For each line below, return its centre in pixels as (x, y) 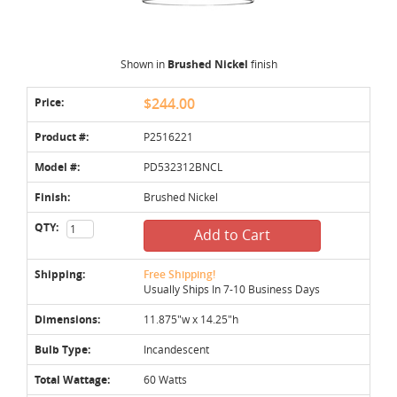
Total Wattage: (72, 379)
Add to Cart (232, 235)
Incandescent (176, 349)
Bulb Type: (62, 349)
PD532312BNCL (183, 166)
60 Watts (165, 379)
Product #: (62, 136)
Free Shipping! (179, 274)
